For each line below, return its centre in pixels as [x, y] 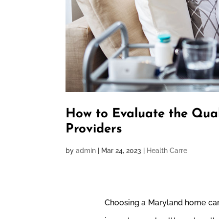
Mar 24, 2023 [121, 151]
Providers [94, 130]
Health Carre [167, 151]
